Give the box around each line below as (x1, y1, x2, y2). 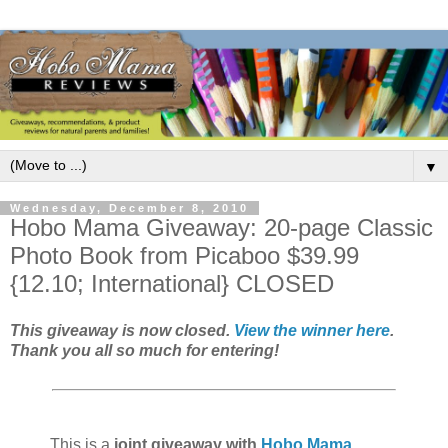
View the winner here (234, 322, 390, 340)
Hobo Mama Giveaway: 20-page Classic (10, 213, 433, 241)
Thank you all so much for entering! (10, 342, 279, 360)
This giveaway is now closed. (10, 322, 234, 340)
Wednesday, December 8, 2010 (10, 201, 249, 214)
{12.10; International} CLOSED (10, 269, 334, 297)
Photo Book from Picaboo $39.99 (10, 241, 359, 269)
